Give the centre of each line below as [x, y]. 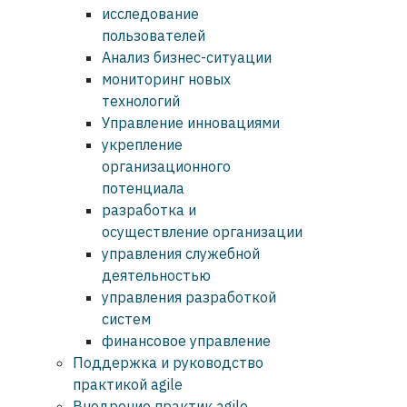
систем [126, 319]
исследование [150, 14]
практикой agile [128, 385]
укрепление [142, 145]
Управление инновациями [191, 123]
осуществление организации [202, 232]
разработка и [149, 210]
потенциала [143, 189]
